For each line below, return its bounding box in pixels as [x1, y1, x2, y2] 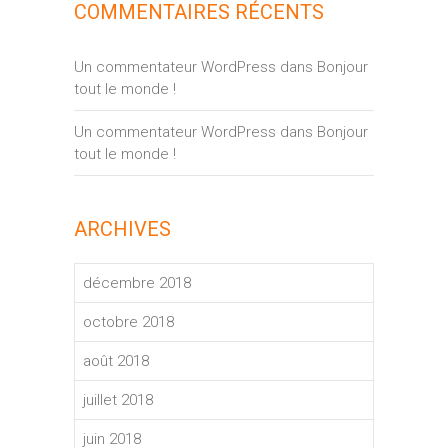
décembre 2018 [83, 274, 191, 293]
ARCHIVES [74, 217, 171, 242]
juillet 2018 [83, 391, 153, 410]
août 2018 [83, 352, 149, 371]
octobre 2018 [83, 313, 174, 332]
